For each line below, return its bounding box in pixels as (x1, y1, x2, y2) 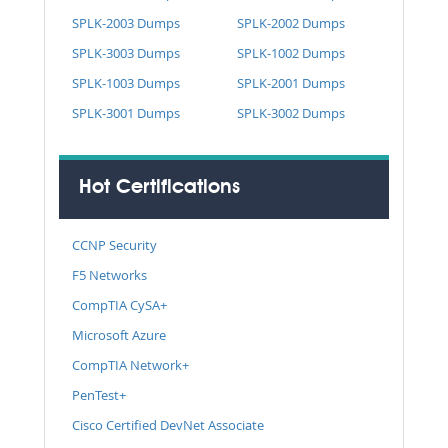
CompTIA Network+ (72, 355, 189, 374)
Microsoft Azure (72, 325, 166, 344)
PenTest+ (72, 385, 126, 404)
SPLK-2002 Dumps (237, 13, 345, 32)
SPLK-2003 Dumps (72, 13, 180, 32)
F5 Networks (72, 265, 147, 284)
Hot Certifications (79, 177, 240, 198)
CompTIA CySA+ (72, 295, 167, 314)
